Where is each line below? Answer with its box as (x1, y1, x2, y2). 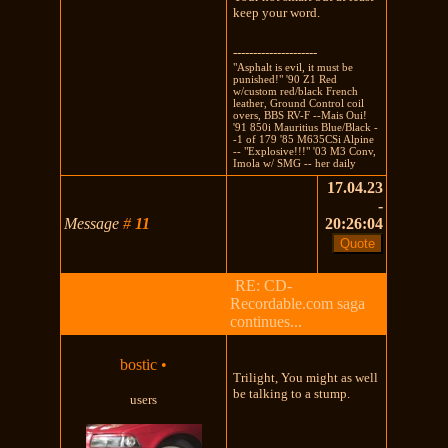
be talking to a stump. (233, 385, 351, 401)
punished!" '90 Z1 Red (233, 72, 338, 85)
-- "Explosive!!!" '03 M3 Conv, (233, 144, 377, 157)
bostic (120, 355, 158, 373)
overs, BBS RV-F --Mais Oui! (233, 108, 368, 121)
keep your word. (233, 4, 321, 20)
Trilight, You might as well (233, 369, 379, 385)
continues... (230, 312, 303, 330)
